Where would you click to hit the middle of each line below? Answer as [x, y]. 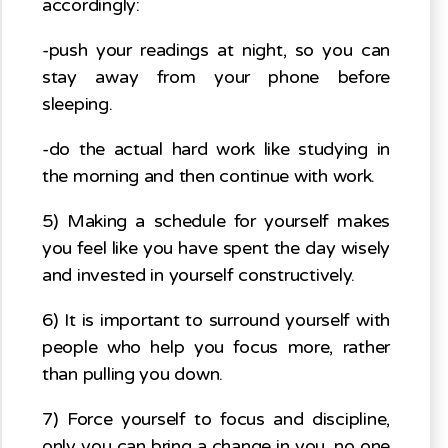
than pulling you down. [133, 374]
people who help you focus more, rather [216, 347]
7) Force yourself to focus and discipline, [216, 419]
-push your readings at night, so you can [216, 50]
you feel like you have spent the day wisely [216, 248]
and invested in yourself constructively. [199, 275]
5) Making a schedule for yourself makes [216, 221]
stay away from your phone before [216, 77]
